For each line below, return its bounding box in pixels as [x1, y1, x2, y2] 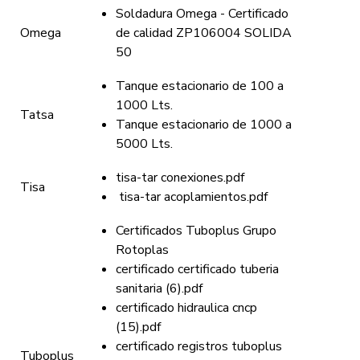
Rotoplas [116, 241, 169, 259]
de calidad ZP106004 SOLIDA [116, 24, 292, 42]
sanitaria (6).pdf [116, 280, 215, 297]
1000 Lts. [116, 96, 173, 114]
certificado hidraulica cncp [116, 299, 257, 317]
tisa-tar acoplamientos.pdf [119, 188, 268, 206]
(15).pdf [116, 318, 164, 336]
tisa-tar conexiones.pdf [116, 169, 244, 186]
